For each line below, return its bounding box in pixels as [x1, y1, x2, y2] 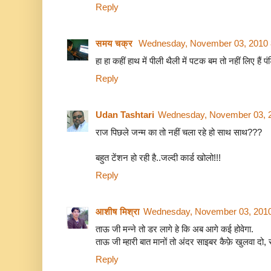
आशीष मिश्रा [96, 206, 140, 217]
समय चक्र [96, 38, 135, 49]
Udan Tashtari [96, 109, 154, 120]
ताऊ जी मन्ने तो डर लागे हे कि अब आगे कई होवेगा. [96, 224, 253, 235]
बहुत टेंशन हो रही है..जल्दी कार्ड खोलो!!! [96, 152, 221, 163]
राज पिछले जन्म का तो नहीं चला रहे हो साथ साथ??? [96, 127, 262, 138]
